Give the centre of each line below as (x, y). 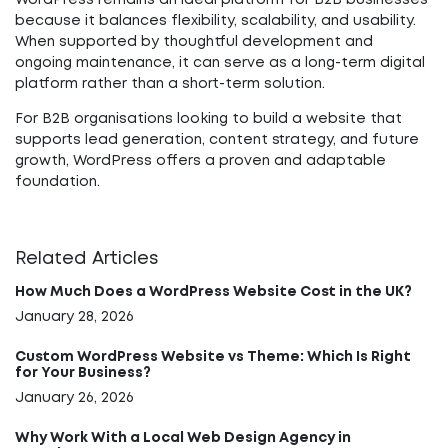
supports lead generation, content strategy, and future (217, 140)
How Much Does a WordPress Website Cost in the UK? (213, 292)
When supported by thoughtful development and (194, 42)
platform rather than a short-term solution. (170, 84)
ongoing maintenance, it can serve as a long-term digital (220, 63)
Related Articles (87, 259)
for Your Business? (83, 373)
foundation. (57, 182)
